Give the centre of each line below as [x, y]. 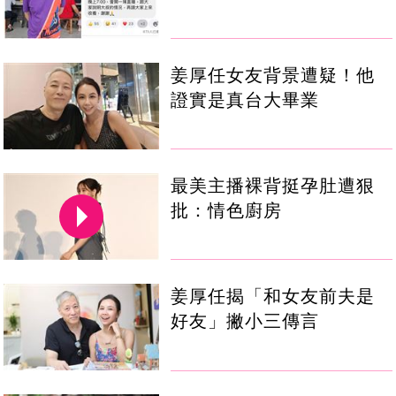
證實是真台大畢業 [245, 99]
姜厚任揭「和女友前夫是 [273, 296]
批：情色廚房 [227, 210]
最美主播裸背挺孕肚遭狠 [273, 185]
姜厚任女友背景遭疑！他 [273, 75]
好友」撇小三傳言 [245, 320]
